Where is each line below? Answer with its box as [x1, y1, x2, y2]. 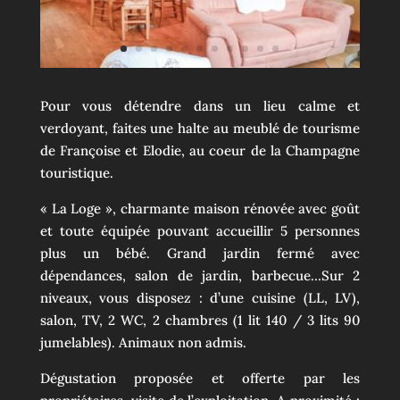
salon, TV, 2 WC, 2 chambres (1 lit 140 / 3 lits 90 [39, 312, 361, 329]
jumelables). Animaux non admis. [39, 334, 246, 352]
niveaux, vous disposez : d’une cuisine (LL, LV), [39, 289, 361, 307]
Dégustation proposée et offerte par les [39, 370, 361, 387]
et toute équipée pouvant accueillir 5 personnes [39, 222, 361, 240]
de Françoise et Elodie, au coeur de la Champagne [39, 142, 361, 160]
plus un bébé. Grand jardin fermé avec [39, 245, 361, 262]
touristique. [39, 164, 113, 182]
